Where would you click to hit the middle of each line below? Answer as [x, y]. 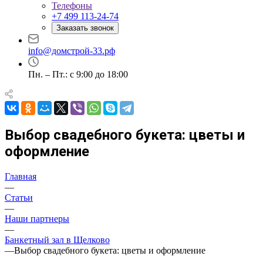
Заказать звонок [85, 28]
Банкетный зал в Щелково [57, 240]
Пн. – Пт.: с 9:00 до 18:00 [78, 74]
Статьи [19, 197]
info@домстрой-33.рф [72, 51]
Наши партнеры [37, 218]
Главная [21, 176]
